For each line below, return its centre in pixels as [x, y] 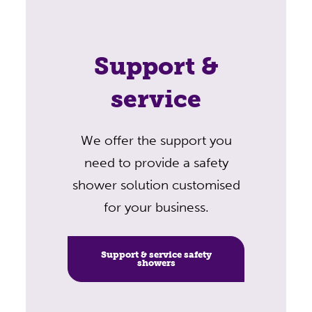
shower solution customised [156, 185]
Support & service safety [156, 255]
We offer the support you [156, 140]
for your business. [156, 207]
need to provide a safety [156, 163]
